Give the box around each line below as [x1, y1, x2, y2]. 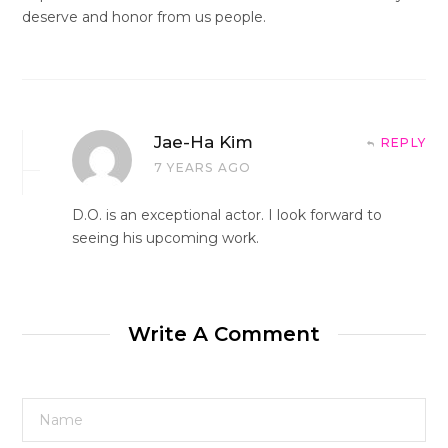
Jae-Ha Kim [154, 131, 253, 152]
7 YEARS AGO [154, 159, 252, 175]
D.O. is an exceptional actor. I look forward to [72, 205, 382, 224]
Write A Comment [128, 321, 320, 346]
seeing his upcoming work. [72, 228, 259, 247]
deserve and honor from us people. [22, 7, 266, 26]
